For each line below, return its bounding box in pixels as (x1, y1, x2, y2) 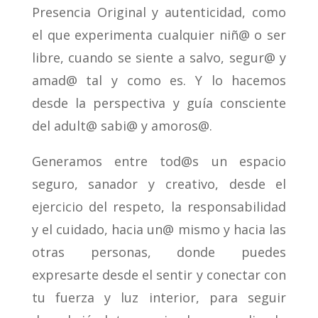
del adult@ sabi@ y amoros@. (31, 117, 212, 135)
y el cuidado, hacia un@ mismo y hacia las (31, 221, 287, 238)
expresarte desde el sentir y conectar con (31, 266, 287, 284)
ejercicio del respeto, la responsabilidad (31, 198, 287, 216)
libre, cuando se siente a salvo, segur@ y (31, 49, 287, 67)
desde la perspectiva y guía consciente (31, 94, 287, 112)
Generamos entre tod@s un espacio (31, 153, 287, 170)
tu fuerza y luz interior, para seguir (31, 289, 287, 307)
